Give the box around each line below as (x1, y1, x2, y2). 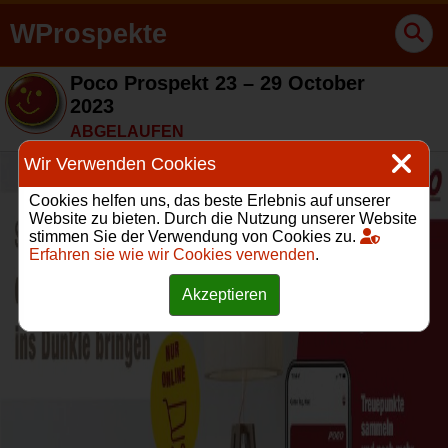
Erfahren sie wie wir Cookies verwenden (29, 246, 315, 263)
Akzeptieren (181, 286, 267, 303)
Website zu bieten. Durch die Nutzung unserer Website (29, 210, 417, 227)
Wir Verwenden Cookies (24, 153, 216, 174)
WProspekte (10, 19, 167, 49)
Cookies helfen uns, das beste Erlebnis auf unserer (29, 192, 390, 209)
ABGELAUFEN (70, 123, 184, 140)
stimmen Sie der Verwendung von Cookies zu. (29, 228, 360, 245)
